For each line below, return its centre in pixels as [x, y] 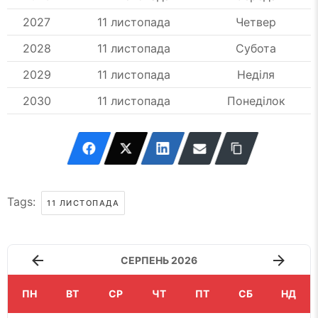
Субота [256, 48]
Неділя [256, 74]
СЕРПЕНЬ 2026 [159, 260]
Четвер [256, 22]
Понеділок [256, 100]
